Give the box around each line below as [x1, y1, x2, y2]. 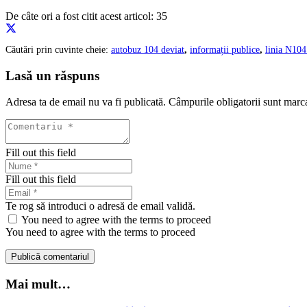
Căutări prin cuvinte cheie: [5, 44, 111, 56]
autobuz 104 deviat [111, 44, 184, 56]
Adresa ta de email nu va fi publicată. [5, 96, 166, 108]
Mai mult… [5, 277, 71, 292]
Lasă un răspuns [5, 68, 99, 83]
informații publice [190, 44, 260, 56]
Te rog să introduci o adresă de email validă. [5, 200, 195, 212]
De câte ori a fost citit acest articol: [5, 10, 153, 22]
